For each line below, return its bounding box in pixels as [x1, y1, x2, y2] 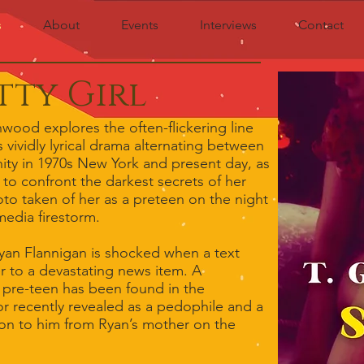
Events [121, 17, 158, 32]
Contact [298, 17, 344, 32]
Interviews [200, 17, 257, 32]
